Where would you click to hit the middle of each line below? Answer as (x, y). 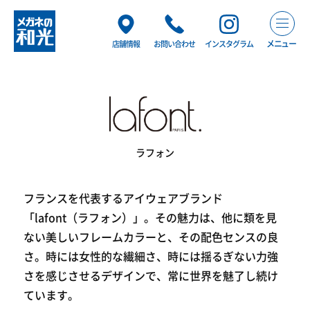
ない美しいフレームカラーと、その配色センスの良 (151, 237)
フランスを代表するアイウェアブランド (123, 198)
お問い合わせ (174, 44)
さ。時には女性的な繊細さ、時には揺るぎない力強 (151, 256)
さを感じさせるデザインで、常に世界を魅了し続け (151, 276)
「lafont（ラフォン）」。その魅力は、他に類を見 (150, 218)
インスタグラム (229, 44)
